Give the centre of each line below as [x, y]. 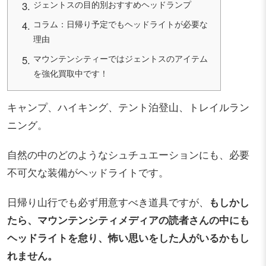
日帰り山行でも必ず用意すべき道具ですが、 [108, 202]
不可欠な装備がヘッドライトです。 [88, 172]
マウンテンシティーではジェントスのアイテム [121, 58]
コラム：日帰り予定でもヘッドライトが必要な [121, 24]
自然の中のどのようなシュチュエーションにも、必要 [128, 154]
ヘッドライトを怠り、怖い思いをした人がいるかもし [128, 237]
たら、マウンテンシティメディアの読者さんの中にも [128, 219]
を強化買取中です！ [71, 73]
